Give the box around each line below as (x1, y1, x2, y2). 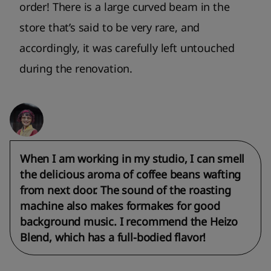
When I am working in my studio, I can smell (20, 151, 245, 166)
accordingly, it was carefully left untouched (19, 41, 235, 56)
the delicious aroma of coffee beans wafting (20, 167, 241, 182)
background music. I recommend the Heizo (20, 214, 238, 229)
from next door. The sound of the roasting (20, 183, 231, 198)
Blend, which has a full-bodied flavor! (20, 230, 206, 245)
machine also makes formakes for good (20, 198, 220, 214)
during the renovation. (19, 61, 133, 76)
